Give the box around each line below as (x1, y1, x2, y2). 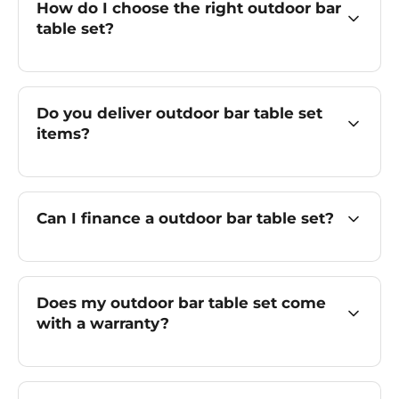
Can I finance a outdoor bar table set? (37, 209, 334, 227)
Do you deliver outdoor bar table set (37, 104, 322, 122)
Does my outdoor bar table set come (37, 294, 326, 312)
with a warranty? (37, 314, 169, 332)
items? (37, 125, 90, 142)
